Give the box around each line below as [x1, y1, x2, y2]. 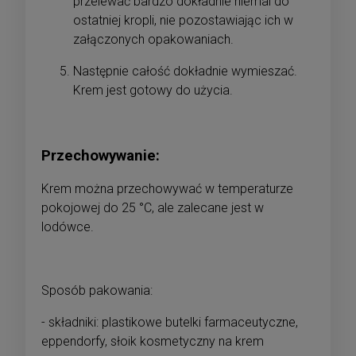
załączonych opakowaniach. [73, 32, 234, 48]
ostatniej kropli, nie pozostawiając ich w [73, 13, 293, 29]
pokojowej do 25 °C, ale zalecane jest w [41, 199, 264, 215]
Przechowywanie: [41, 147, 160, 164]
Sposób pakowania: [41, 282, 153, 298]
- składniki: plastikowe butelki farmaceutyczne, [41, 314, 298, 330]
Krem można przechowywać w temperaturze [41, 180, 293, 196]
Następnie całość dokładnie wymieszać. [73, 64, 297, 79]
